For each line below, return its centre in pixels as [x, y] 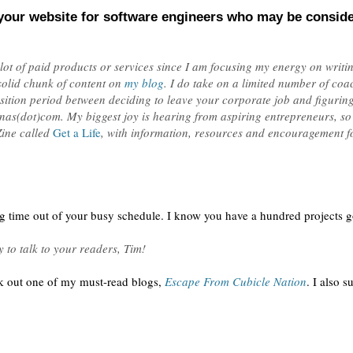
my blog [144, 83]
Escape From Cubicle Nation [236, 281]
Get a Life [76, 132]
